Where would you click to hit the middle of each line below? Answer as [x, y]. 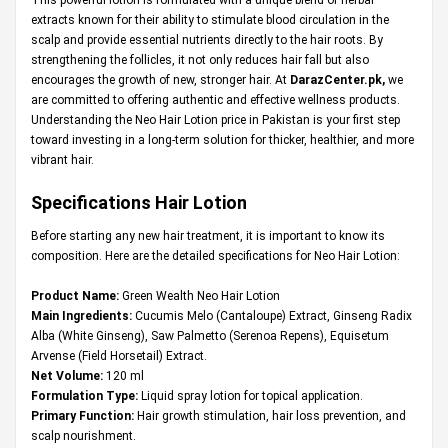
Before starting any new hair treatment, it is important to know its [208, 235]
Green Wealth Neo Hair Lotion [199, 295]
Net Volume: [67, 375]
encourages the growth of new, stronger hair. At [160, 79]
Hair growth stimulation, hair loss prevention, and [270, 415]
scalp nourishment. [83, 435]
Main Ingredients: [81, 315]
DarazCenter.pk [336, 79]
